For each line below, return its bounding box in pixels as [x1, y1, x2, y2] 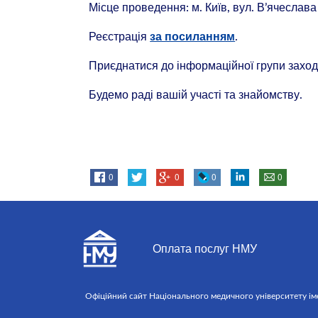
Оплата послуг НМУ [152, 241, 257, 257]
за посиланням [150, 31, 236, 43]
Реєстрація [89, 28, 150, 44]
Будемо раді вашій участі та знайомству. [89, 87, 303, 103]
